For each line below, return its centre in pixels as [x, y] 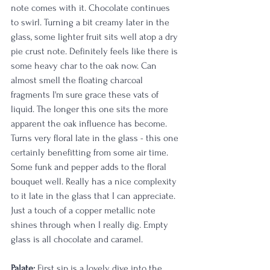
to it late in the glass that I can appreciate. [94, 196]
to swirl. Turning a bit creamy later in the [91, 22]
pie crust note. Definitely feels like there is [96, 51]
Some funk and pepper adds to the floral [90, 167]
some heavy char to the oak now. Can [85, 66]
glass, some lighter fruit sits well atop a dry [96, 37]
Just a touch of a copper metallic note [84, 210]
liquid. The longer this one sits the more [91, 109]
